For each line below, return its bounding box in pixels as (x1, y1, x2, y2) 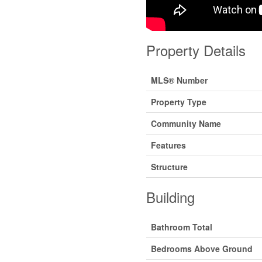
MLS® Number (150, 74, 208, 87)
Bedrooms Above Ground (150, 243, 253, 255)
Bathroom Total (150, 221, 212, 233)
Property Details (146, 40, 246, 61)
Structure (150, 161, 188, 173)
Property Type (150, 96, 206, 108)
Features (150, 139, 186, 151)
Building (146, 187, 195, 208)
